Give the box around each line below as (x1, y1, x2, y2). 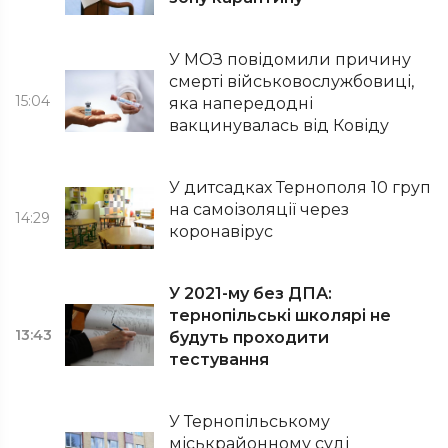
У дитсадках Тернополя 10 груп (169, 178, 432, 197)
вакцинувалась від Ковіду (169, 116, 390, 135)
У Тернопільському (169, 412, 331, 431)
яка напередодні (169, 94, 314, 113)
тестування (169, 350, 270, 369)
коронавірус (169, 222, 274, 241)
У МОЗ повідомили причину (169, 50, 412, 69)
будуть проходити (169, 328, 330, 347)
